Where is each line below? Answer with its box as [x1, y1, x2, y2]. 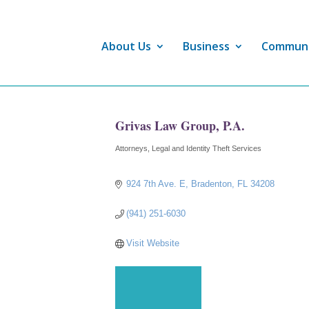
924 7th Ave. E [126, 179, 186, 189]
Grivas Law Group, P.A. [115, 117, 245, 134]
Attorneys [115, 144, 148, 152]
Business [183, 39, 230, 54]
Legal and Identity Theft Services [152, 144, 261, 152]
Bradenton [191, 179, 232, 189]
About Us [101, 39, 152, 54]
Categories [114, 148, 180, 162]
